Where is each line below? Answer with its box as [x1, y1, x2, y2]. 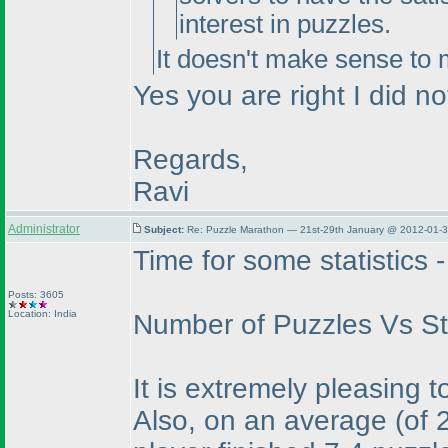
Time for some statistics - [133, 245, 445, 276]
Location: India [8, 308, 77, 319]
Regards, [133, 144, 248, 175]
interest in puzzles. [179, 10, 391, 38]
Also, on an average [133, 405, 395, 436]
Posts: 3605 [8, 289, 64, 300]
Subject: [144, 224, 187, 235]
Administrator [8, 222, 80, 236]
